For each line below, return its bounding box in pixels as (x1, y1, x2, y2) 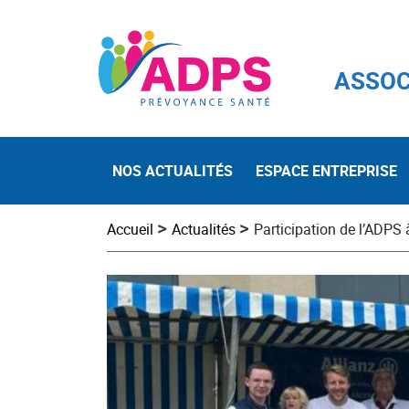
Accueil (107, 219, 153, 240)
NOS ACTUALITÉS (112, 161, 233, 182)
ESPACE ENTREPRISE (256, 161, 397, 182)
